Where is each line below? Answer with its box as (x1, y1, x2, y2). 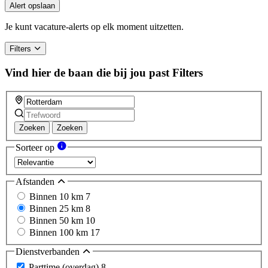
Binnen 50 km (29, 215, 86, 226)
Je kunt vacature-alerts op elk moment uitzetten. (5, 22, 184, 32)
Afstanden (16, 176, 57, 187)
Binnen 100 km (29, 227, 90, 238)
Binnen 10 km (29, 191, 86, 202)
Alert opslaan (10, 1, 55, 11)
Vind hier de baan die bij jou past (5, 66, 169, 79)
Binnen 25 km (29, 203, 86, 214)
